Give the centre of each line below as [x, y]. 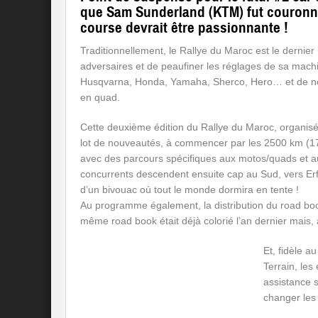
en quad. [100, 97]
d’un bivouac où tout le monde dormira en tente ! [190, 190]
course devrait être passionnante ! [184, 28]
